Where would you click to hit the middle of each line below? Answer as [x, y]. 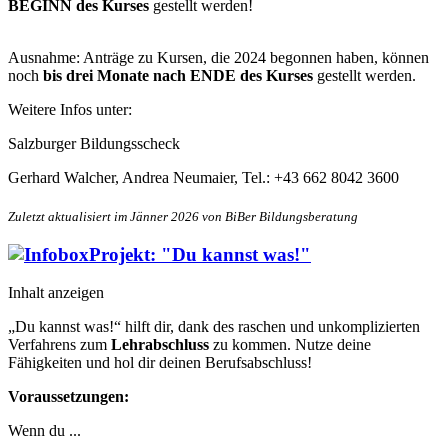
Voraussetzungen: [68, 397]
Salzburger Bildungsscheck [94, 143]
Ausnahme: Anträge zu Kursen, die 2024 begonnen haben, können [218, 57]
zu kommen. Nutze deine [292, 345]
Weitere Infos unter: [70, 109]
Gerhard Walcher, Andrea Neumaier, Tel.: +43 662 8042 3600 [203, 177]
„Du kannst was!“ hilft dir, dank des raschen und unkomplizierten [214, 327]
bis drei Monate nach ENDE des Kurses [178, 75]
